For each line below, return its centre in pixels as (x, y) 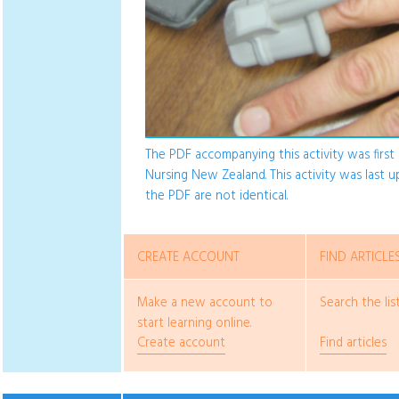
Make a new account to (205, 304)
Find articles (353, 344)
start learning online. (194, 324)
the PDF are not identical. (216, 197)
